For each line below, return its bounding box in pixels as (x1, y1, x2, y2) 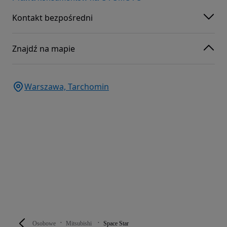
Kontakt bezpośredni (12, 12, 93, 23)
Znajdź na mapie (12, 43, 75, 54)
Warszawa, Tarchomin (24, 81, 109, 92)
